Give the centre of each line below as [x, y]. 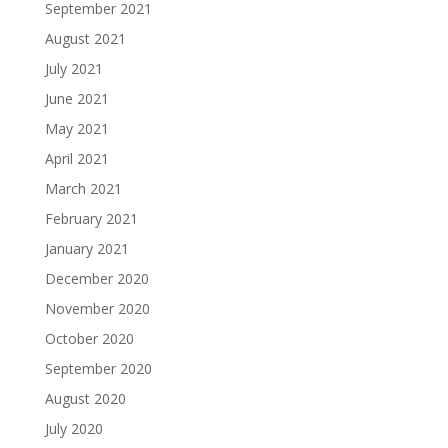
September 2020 [98, 368]
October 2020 [89, 338]
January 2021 [86, 248]
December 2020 [96, 278]
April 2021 [76, 158]
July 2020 [73, 428]
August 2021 [85, 38]
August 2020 [85, 398]
